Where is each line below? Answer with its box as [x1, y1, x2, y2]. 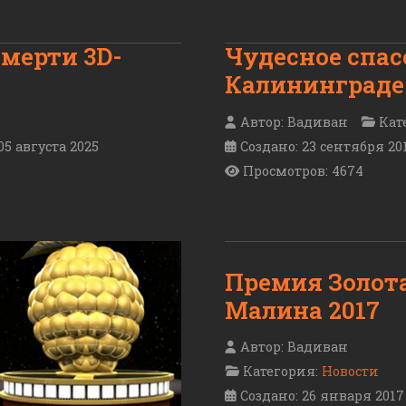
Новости [322, 362, 379, 380]
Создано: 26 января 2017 [240, 386, 404, 404]
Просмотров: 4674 [243, 161, 363, 179]
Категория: [239, 362, 322, 380]
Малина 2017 [225, 294, 380, 325]
